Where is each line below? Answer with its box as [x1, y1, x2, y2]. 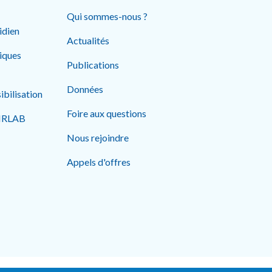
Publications [67, 59, 119, 70]
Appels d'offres [67, 156, 131, 168]
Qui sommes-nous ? [67, 10, 148, 22]
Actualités [67, 35, 109, 46]
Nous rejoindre [67, 132, 129, 143]
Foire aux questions [67, 107, 146, 119]
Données [67, 83, 103, 95]
